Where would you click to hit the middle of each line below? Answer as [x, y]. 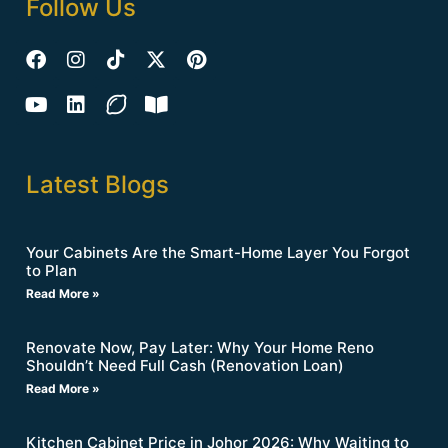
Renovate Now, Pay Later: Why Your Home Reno [200, 347]
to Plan [51, 270]
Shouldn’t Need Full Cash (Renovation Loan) [185, 365]
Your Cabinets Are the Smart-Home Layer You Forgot [218, 252]
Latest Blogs [97, 184]
